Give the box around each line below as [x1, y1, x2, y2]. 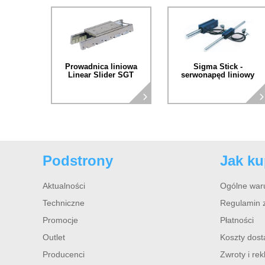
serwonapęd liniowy [181, 70, 255, 80]
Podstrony [43, 153, 113, 170]
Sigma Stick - [193, 62, 243, 72]
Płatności [220, 215, 254, 225]
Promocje [43, 215, 78, 225]
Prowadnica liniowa [64, 62, 137, 72]
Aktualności [43, 181, 85, 191]
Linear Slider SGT [68, 70, 134, 80]
